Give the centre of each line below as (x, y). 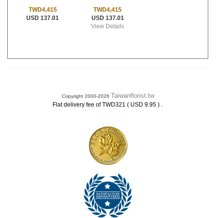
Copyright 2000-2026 (86, 96)
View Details (108, 26)
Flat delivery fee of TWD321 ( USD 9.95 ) (107, 105)
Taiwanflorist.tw (132, 96)
